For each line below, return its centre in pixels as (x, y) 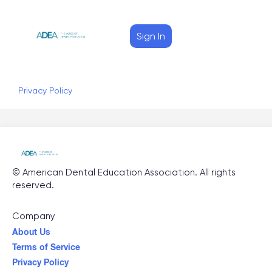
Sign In (151, 36)
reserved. (33, 185)
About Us (31, 232)
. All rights (215, 172)
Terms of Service (46, 247)
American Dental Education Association (109, 172)
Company (34, 216)
